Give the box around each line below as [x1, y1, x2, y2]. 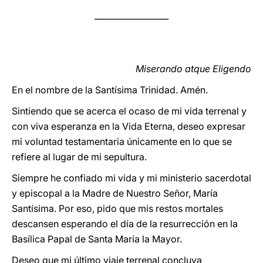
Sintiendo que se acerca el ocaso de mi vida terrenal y [12, 105, 247, 117]
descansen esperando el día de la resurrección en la [12, 218, 238, 230]
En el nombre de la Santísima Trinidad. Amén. [12, 84, 208, 96]
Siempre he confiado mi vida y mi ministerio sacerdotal [12, 172, 251, 184]
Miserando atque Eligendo [136, 63, 251, 75]
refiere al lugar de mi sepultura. [12, 151, 147, 163]
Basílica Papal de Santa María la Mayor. [12, 233, 182, 245]
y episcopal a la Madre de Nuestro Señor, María [12, 187, 218, 199]
